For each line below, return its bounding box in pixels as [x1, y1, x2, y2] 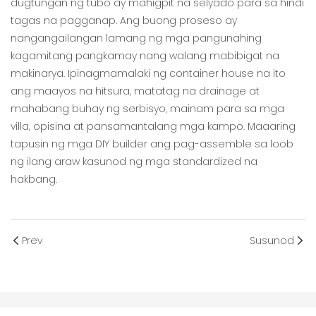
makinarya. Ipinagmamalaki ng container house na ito [11, 66, 286, 81]
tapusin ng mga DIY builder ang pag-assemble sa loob [11, 137, 293, 152]
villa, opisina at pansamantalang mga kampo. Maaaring [11, 119, 296, 134]
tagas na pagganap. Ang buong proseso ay [11, 13, 237, 28]
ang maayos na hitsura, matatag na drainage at [11, 84, 260, 99]
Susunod [250, 233, 294, 248]
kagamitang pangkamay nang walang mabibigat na [11, 49, 279, 63]
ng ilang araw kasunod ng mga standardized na [11, 154, 257, 169]
